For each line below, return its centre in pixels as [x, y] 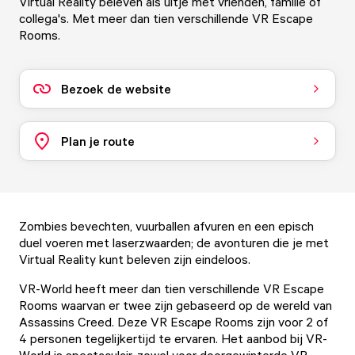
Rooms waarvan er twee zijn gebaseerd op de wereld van [176, 305]
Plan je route [98, 141]
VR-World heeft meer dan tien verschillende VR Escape [172, 288]
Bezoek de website [116, 88]
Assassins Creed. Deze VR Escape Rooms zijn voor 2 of [174, 322]
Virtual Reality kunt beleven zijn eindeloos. [136, 259]
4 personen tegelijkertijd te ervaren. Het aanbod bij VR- [173, 338]
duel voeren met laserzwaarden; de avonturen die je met [174, 242]
